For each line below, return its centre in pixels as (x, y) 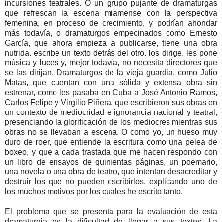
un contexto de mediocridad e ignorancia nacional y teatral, (111, 112)
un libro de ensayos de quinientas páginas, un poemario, (111, 162)
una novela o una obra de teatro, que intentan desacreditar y (111, 171)
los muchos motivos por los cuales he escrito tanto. (94, 191)
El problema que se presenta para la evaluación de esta (111, 211)
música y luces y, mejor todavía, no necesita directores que (111, 62)
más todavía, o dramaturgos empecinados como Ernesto (111, 33)
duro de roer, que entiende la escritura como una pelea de (111, 142)
